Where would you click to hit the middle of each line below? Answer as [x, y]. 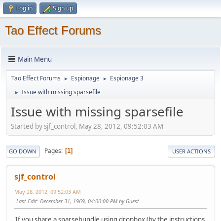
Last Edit [27, 201]
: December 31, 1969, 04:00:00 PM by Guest [88, 201]
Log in [24, 8]
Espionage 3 [127, 78]
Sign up [63, 8]
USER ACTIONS [191, 151]
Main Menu [35, 59]
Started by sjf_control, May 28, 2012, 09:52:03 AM [87, 126]
